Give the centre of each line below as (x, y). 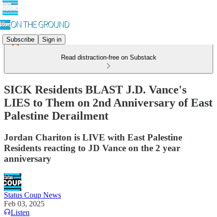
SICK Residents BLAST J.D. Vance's (95, 89)
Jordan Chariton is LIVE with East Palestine (93, 137)
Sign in (52, 39)
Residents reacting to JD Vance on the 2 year (92, 148)
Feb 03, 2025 (24, 203)
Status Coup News (32, 195)
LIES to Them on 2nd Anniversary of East (108, 102)
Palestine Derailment (56, 116)
